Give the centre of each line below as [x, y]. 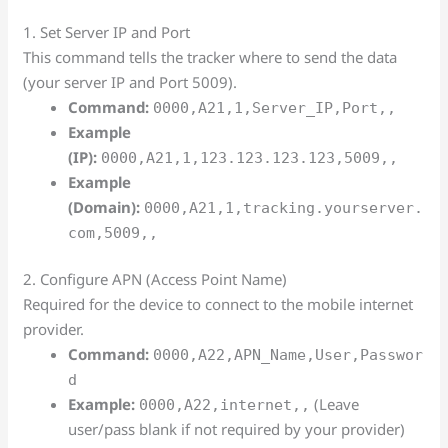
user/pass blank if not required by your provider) [237, 429]
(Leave [335, 404]
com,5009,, [113, 232]
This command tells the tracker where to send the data [210, 56]
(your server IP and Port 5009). [130, 81]
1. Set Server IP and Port [107, 31]
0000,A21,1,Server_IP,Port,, [275, 107]
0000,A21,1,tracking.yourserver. [284, 207]
